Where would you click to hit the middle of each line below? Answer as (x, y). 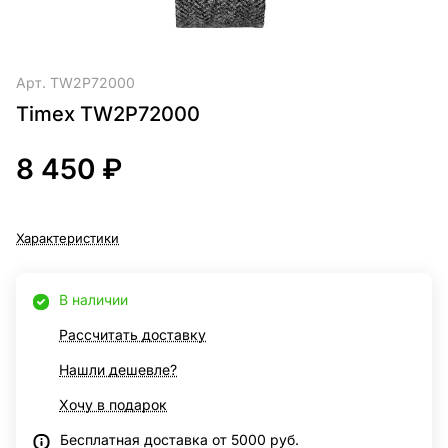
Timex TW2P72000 (108, 114)
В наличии (93, 300)
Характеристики (67, 238)
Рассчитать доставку (132, 335)
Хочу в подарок (113, 405)
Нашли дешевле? (118, 370)
